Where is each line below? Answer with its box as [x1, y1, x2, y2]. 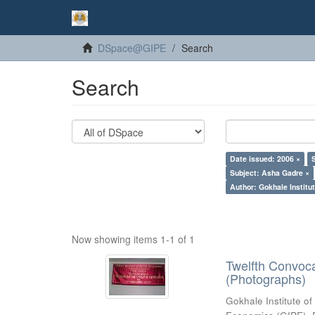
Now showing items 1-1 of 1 [72, 232, 195, 246]
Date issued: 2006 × [230, 153, 301, 164]
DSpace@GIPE [98, 41, 166, 55]
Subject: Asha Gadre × [230, 167, 310, 178]
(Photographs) [226, 269, 307, 288]
